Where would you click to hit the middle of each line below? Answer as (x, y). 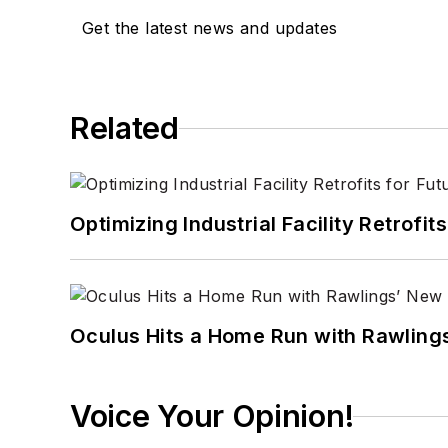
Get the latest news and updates (210, 28)
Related (124, 128)
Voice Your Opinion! (212, 416)
